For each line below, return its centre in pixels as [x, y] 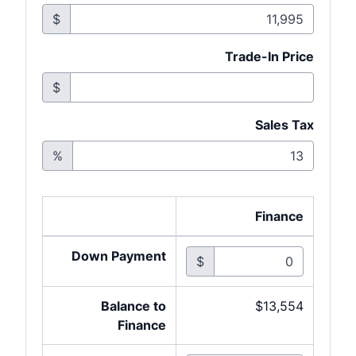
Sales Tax [284, 124]
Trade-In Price [269, 56]
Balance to [133, 306]
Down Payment [119, 255]
